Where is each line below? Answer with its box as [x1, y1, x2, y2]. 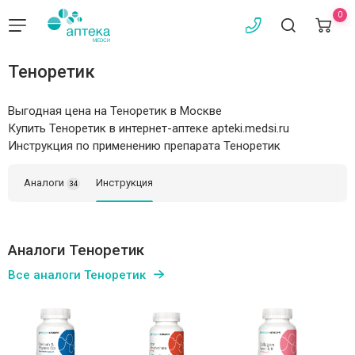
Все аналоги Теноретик [8, 268, 146, 282]
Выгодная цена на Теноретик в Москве [8, 104, 222, 118]
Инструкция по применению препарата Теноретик [8, 139, 281, 153]
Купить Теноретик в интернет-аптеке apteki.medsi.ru [8, 121, 289, 136]
